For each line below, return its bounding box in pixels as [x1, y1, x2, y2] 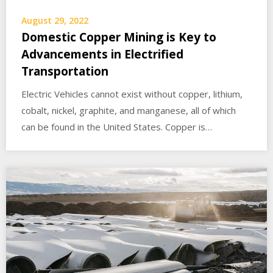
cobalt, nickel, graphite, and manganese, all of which [21, 104, 236, 116]
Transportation [21, 63, 108, 79]
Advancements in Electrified [21, 46, 183, 62]
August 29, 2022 [21, 14, 88, 26]
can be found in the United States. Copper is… [21, 120, 212, 133]
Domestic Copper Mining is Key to [21, 29, 216, 45]
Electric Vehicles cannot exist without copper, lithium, [21, 87, 243, 100]
